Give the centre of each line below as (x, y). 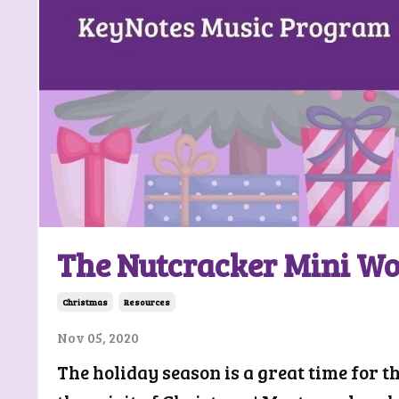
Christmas (85, 301)
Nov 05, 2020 (98, 337)
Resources (147, 301)
